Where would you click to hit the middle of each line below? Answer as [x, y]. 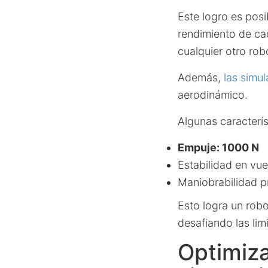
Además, [201, 77]
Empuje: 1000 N [218, 147]
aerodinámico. [213, 95]
